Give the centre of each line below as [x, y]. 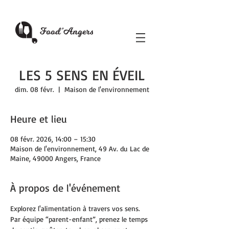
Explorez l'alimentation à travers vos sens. [76, 208]
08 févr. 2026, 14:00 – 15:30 [53, 139]
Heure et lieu [39, 119]
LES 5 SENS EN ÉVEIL [82, 75]
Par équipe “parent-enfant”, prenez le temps [80, 219]
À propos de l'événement [65, 188]
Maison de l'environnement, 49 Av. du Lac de [80, 148]
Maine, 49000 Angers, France [55, 158]
